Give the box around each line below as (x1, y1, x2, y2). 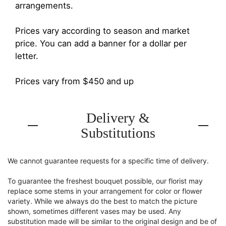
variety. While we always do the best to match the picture (8, 197, 197, 205)
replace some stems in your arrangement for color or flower (8, 187, 202, 195)
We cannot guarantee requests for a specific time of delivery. (8, 156, 209, 165)
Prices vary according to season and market (15, 26, 190, 36)
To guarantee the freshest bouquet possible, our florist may (8, 177, 203, 185)
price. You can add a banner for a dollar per (15, 38, 187, 48)
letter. (15, 51, 38, 61)
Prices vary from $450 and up (15, 76, 134, 86)
